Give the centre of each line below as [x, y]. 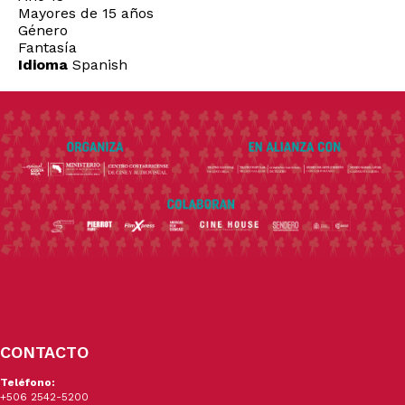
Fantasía [47, 48]
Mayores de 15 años [86, 14]
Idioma [43, 65]
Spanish [98, 65]
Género [43, 31]
